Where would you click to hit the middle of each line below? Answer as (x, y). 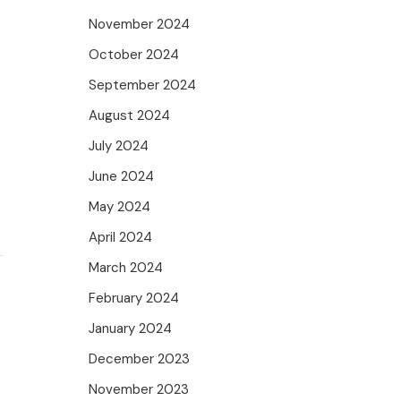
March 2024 (126, 268)
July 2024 (119, 146)
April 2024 (121, 237)
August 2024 (130, 115)
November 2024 (140, 24)
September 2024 (143, 85)
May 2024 (120, 207)
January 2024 (131, 328)
